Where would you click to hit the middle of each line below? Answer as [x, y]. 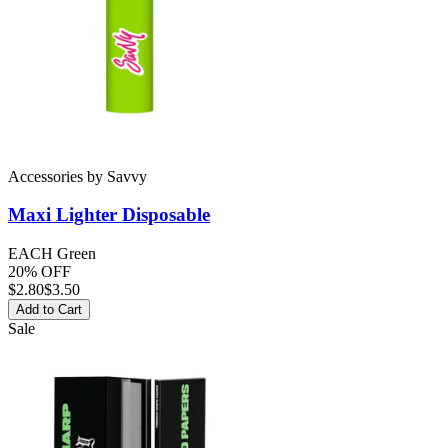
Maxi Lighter [62, 215]
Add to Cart [49, 310]
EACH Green [52, 254]
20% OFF [39, 272]
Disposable [163, 215]
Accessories [45, 176]
